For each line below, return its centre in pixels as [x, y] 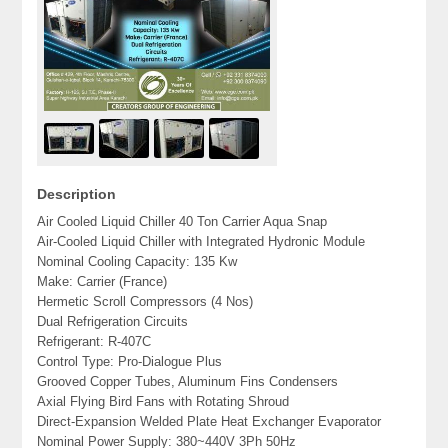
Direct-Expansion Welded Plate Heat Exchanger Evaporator [209, 422]
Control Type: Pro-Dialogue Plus [130, 362]
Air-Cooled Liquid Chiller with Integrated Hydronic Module [201, 242]
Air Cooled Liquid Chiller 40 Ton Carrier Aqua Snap [182, 222]
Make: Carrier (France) [102, 282]
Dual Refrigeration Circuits [113, 322]
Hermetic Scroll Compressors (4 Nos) [145, 302]
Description [77, 194]
